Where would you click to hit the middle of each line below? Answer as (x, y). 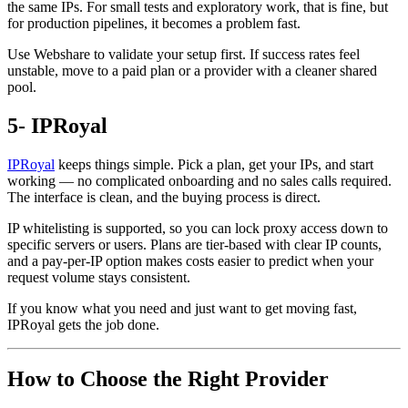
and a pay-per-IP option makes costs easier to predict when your (190, 260)
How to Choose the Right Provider (168, 379)
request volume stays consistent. (99, 277)
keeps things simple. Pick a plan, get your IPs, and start (214, 164)
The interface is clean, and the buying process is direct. (164, 197)
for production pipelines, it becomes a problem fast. (154, 23)
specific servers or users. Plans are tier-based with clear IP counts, (194, 244)
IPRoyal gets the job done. (83, 324)
